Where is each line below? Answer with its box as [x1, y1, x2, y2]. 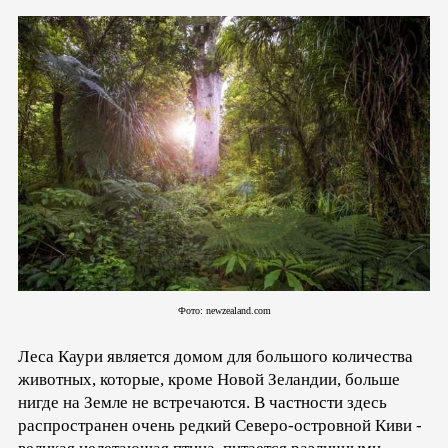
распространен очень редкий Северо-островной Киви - [18, 416, 422, 436]
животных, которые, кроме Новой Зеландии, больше [18, 370, 400, 390]
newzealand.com [205, 305, 271, 317]
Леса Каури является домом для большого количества [18, 347, 413, 367]
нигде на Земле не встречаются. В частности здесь [18, 393, 387, 413]
